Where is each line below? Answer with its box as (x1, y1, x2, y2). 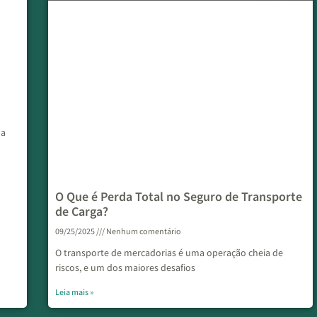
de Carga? (55, 203, 108, 220)
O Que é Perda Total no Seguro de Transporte (55, 188, 302, 205)
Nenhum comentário (105, 226, 181, 237)
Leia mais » (55, 287, 93, 298)
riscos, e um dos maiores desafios (55, 261, 195, 275)
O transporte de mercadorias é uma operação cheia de (55, 246, 283, 260)
